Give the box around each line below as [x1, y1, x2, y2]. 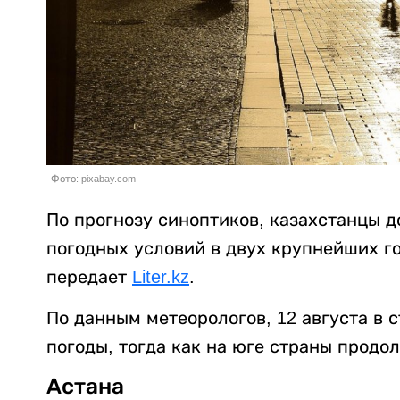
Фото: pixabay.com [51, 172, 136, 184]
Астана [46, 373, 124, 398]
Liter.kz [132, 266, 189, 287]
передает [46, 266, 132, 287]
